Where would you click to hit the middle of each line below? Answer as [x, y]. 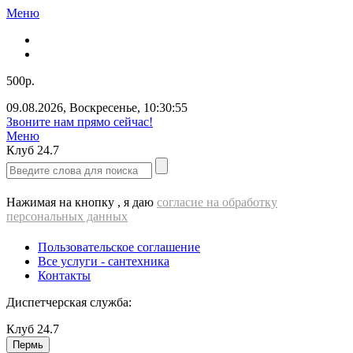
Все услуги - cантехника [104, 261]
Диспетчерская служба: [69, 302]
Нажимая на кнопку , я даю [82, 202]
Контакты [64, 275]
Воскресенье [103, 108]
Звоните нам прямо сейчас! [80, 122]
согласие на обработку [217, 202]
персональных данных [67, 216]
